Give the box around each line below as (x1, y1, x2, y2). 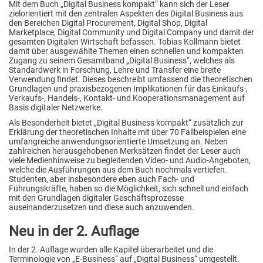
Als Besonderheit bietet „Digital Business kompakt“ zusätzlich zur (9, 117, 244, 127)
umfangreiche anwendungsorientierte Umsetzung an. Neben (9, 136, 228, 146)
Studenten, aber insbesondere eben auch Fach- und (9, 174, 194, 184)
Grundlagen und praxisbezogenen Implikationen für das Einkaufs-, (9, 83, 248, 93)
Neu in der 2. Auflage (9, 222, 139, 240)
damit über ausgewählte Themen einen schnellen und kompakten (9, 46, 244, 56)
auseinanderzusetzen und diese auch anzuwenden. (9, 202, 196, 212)
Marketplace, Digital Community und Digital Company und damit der (9, 27, 254, 37)
